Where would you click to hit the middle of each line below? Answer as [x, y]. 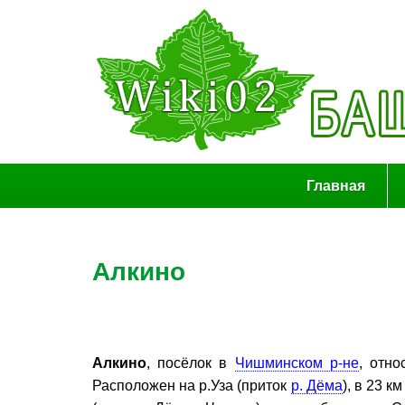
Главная [335, 186]
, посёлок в [191, 363]
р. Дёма [316, 386]
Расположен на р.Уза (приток [192, 386]
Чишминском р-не [297, 363]
